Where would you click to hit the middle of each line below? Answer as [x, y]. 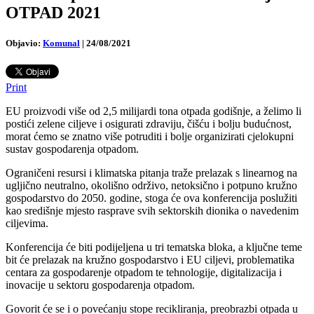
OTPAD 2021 [53, 12]
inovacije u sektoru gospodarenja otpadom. [100, 285]
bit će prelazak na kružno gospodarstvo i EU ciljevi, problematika [150, 260]
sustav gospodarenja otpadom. [72, 149]
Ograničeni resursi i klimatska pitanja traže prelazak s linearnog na [151, 173]
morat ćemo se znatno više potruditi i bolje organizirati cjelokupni [150, 137]
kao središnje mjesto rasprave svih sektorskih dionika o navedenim [152, 211]
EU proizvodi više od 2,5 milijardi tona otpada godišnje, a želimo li [153, 111]
